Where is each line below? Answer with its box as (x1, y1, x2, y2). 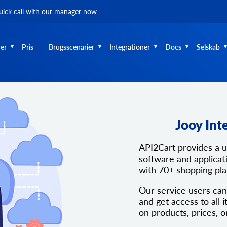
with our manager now (26, 7, 97, 16)
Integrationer (109, 42, 150, 51)
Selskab (197, 42, 220, 51)
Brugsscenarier (49, 42, 94, 51)
